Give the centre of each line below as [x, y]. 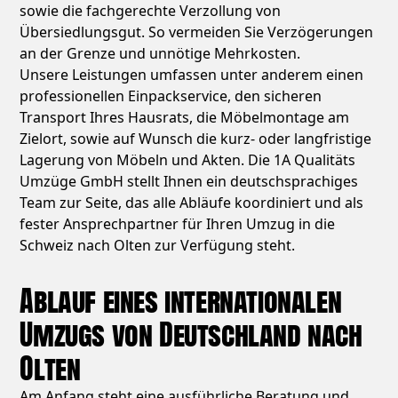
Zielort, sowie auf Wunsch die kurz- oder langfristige [196, 139]
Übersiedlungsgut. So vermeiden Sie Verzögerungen [197, 32]
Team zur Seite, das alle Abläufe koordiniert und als [192, 203]
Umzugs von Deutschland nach [191, 335]
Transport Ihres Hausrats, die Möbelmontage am [185, 118]
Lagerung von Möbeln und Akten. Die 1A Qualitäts [188, 160]
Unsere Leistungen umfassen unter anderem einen [192, 75]
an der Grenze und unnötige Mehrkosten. [160, 54]
